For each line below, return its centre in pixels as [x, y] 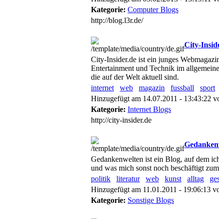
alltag [196, 179]
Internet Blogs [149, 109]
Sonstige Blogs [151, 200]
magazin [152, 88]
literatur [128, 179]
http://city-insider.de [121, 120]
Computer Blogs [153, 10]
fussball [182, 88]
